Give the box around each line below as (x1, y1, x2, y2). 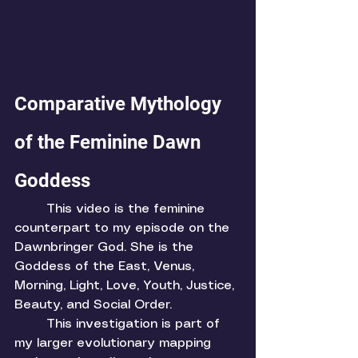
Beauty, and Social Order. (14, 299, 176, 312)
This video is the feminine (14, 203, 46, 216)
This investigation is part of (14, 318, 46, 331)
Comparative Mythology (14, 93, 226, 116)
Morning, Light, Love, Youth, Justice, (14, 280, 238, 292)
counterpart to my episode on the (14, 222, 233, 235)
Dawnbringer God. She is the (14, 241, 197, 254)
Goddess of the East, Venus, (14, 261, 198, 273)
